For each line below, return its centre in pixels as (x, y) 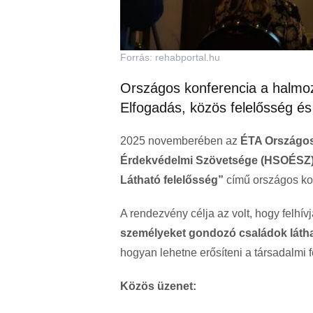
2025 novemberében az (180, 141)
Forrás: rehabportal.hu (170, 58)
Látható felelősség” (172, 180)
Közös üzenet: (158, 286)
